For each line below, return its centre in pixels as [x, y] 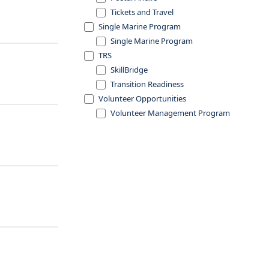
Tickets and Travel [142, 12]
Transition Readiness [147, 84]
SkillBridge [129, 70]
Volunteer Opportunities [142, 98]
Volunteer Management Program [170, 113]
